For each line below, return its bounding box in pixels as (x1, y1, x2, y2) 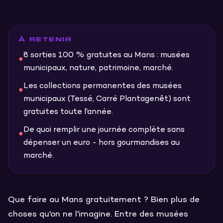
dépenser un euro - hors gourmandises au (23, 138, 180, 148)
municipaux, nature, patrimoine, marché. (23, 64, 173, 73)
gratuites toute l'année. (23, 108, 113, 117)
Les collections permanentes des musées (23, 82, 182, 91)
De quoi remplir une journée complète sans (23, 125, 185, 135)
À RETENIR (18, 35, 72, 43)
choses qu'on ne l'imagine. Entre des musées (8, 210, 188, 220)
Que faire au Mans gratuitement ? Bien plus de (8, 195, 200, 205)
